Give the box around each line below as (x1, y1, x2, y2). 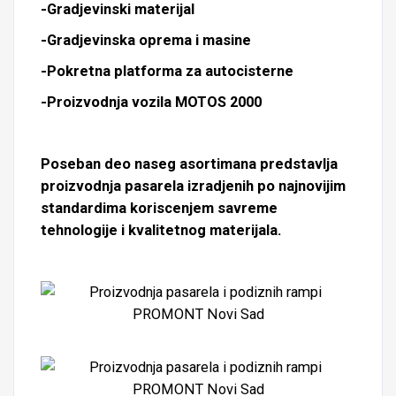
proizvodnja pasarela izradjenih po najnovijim (41, 178, 346, 194)
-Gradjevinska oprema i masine (41, 32, 251, 49)
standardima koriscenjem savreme (41, 200, 278, 217)
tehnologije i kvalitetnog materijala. (41, 222, 281, 239)
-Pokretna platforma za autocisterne (41, 63, 293, 80)
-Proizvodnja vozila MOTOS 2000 (41, 94, 262, 110)
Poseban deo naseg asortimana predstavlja (41, 156, 338, 172)
